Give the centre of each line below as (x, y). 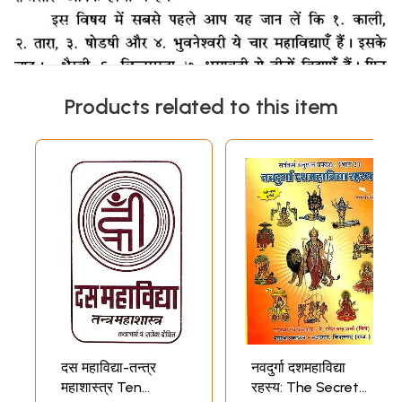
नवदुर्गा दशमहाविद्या (298, 367)
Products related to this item (201, 106)
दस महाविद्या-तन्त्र (109, 367)
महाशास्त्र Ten (101, 387)
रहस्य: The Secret (305, 387)
